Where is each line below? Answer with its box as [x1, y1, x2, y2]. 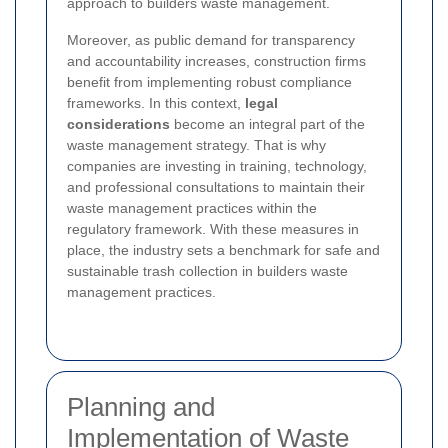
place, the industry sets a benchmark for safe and [67, 241, 380, 258]
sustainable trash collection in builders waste [67, 262, 348, 279]
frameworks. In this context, [67, 94, 245, 111]
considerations [67, 115, 170, 132]
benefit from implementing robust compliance [67, 73, 352, 90]
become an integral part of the [170, 115, 365, 132]
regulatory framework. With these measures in [67, 220, 359, 237]
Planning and [67, 391, 215, 422]
